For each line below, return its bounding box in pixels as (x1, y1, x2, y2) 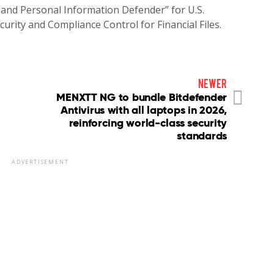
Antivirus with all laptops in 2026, (61, 103, 227, 117)
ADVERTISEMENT (11, 158, 69, 166)
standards (177, 128, 227, 143)
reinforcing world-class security (68, 116, 227, 130)
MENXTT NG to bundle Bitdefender (56, 90, 227, 104)
